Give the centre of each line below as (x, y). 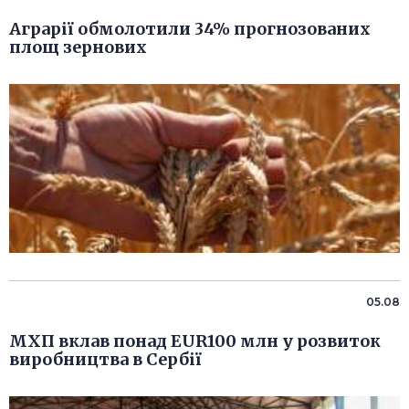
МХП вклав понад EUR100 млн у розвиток (195, 341)
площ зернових (78, 47)
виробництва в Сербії (105, 360)
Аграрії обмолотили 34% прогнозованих (190, 29)
